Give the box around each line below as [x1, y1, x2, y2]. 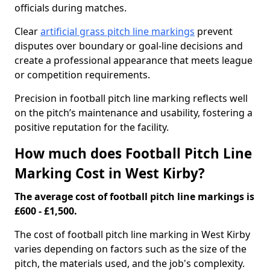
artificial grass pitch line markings [40, 25, 195, 38]
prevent [195, 25, 233, 38]
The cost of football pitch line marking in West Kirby [14, 228, 250, 241]
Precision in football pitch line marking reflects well [14, 92, 248, 105]
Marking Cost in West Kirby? [14, 164, 205, 183]
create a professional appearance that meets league [14, 54, 253, 67]
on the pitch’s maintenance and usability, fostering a [14, 106, 253, 119]
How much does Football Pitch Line [14, 144, 252, 163]
